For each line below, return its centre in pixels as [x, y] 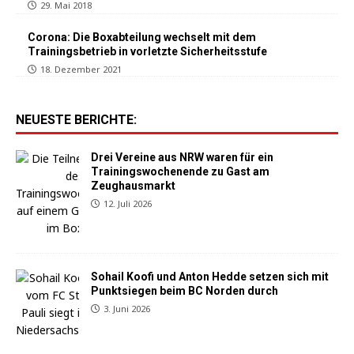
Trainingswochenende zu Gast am [180, 171]
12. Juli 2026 [128, 203]
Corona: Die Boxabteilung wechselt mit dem [142, 37]
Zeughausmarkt [133, 185]
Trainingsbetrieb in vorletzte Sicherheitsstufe [147, 51]
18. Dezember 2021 [81, 69]
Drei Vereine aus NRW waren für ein [182, 157]
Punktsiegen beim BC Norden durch [185, 290]
